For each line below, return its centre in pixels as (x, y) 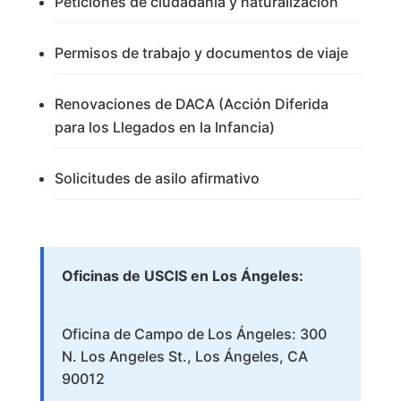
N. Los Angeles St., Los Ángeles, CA (184, 357)
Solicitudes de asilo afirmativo (157, 179)
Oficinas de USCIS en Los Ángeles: (182, 276)
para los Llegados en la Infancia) (164, 128)
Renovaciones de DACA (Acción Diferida (191, 104)
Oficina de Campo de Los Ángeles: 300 (194, 334)
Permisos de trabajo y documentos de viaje (201, 53)
